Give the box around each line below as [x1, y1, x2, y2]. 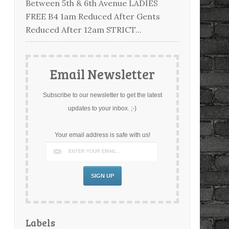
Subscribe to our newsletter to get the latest [42, 91, 162, 99]
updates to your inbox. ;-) [68, 104, 136, 112]
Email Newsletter [50, 64, 155, 83]
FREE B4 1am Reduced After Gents [26, 11, 160, 21]
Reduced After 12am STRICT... [26, 24, 142, 35]
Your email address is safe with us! [54, 131, 150, 139]
